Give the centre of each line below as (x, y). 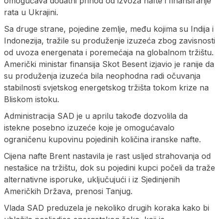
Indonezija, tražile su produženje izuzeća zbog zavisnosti (109, 40)
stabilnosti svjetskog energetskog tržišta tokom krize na (106, 87)
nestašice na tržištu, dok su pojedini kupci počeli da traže (109, 167)
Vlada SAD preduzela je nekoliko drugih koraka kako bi (107, 208)
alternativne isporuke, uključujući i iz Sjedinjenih (92, 179)
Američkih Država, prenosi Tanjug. (68, 191)
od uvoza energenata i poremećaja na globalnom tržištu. (109, 52)
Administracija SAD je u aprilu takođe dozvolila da (96, 116)
